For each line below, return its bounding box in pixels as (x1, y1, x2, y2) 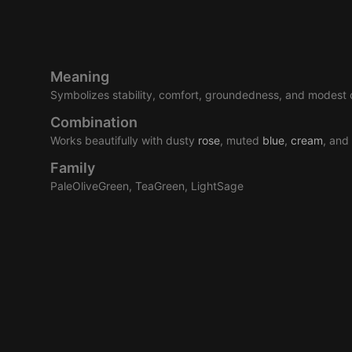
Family (50, 159, 95, 176)
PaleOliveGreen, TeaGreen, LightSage (50, 178, 244, 192)
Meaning (50, 68, 109, 85)
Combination (50, 113, 137, 130)
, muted (220, 133, 262, 147)
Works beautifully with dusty (50, 133, 198, 147)
